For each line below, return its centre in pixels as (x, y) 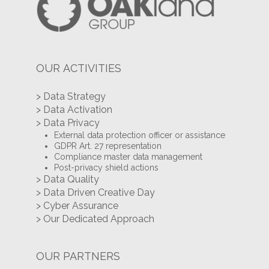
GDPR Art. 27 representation (107, 146)
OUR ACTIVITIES (78, 68)
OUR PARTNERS (78, 256)
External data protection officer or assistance (139, 135)
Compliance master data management (128, 157)
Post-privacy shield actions (106, 168)
